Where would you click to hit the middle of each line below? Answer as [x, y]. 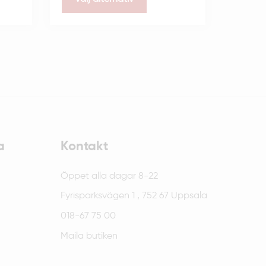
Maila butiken [89, 235]
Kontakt [84, 146]
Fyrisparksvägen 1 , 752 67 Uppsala [134, 195]
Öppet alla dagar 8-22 [109, 175]
